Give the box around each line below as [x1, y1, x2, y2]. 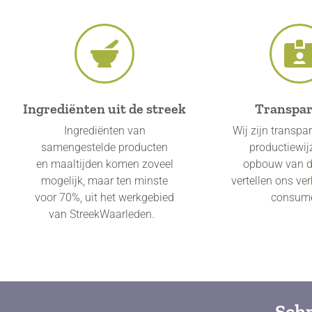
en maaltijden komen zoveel [36, 157, 173, 171]
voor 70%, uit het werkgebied [35, 191, 174, 205]
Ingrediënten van [63, 124, 146, 138]
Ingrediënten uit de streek [23, 100, 186, 118]
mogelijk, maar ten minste [41, 174, 168, 188]
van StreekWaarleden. [49, 208, 160, 221]
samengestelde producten [41, 141, 168, 155]
